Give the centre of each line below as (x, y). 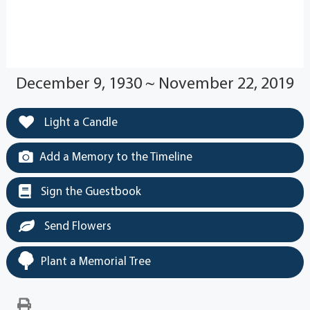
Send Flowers (76, 226)
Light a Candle (79, 122)
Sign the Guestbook (89, 192)
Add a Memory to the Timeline (116, 157)
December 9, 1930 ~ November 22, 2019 (155, 84)
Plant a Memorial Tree (95, 262)
